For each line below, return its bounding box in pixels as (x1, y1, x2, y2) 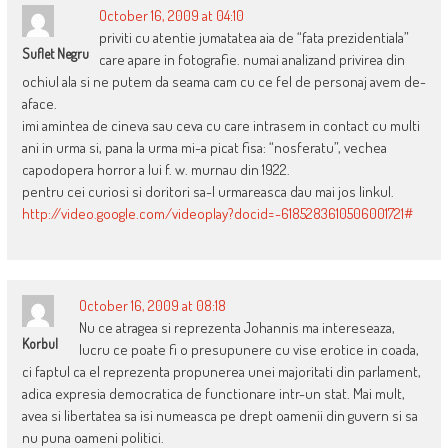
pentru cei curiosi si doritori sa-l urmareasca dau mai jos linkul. (21, 182, 394, 202)
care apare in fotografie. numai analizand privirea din (98, 50, 405, 70)
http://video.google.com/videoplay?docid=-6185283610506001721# (21, 204, 413, 224)
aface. (21, 94, 57, 114)
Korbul (21, 335, 58, 353)
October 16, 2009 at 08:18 (78, 296, 226, 316)
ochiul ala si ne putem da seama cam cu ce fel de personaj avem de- (21, 72, 426, 92)
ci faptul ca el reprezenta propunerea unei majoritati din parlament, (21, 362, 421, 382)
